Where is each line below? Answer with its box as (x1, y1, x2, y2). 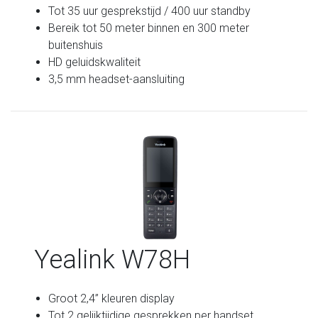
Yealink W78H (34, 244, 191, 275)
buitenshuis (48, 38, 104, 52)
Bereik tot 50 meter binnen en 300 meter (48, 21, 250, 35)
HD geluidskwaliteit (48, 55, 141, 69)
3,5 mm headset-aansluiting (48, 72, 185, 86)
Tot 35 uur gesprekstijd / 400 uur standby (48, 4, 251, 18)
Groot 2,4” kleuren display (48, 291, 175, 305)
